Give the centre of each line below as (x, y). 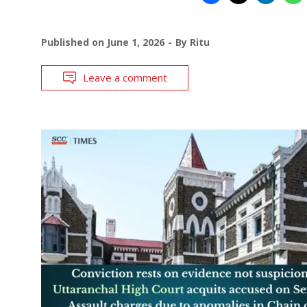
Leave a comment (125, 77)
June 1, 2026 (136, 42)
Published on (74, 42)
